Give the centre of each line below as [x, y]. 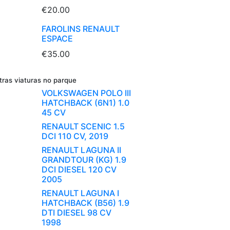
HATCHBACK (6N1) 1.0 [85, 103]
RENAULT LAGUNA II [81, 150]
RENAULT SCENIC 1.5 [83, 127]
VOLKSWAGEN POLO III [86, 93]
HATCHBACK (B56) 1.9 [85, 203]
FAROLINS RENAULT [81, 29]
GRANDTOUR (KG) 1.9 [84, 160]
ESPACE [57, 39]
